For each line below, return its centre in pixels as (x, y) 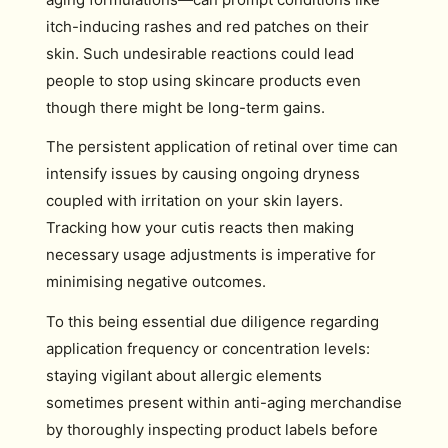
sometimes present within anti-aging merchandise (224, 402)
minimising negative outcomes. (156, 281)
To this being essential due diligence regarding (212, 321)
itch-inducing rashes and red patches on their (207, 26)
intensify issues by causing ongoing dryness (203, 173)
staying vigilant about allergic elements (184, 375)
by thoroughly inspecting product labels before (212, 429)
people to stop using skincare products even (203, 80)
